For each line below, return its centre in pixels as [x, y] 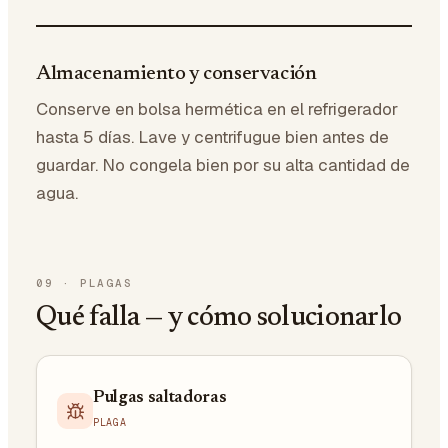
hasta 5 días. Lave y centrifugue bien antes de [212, 136]
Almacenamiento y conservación [176, 73]
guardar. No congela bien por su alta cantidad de [223, 164]
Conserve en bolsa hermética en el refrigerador [217, 108]
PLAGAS [106, 282]
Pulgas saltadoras [160, 398]
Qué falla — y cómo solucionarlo [219, 317]
